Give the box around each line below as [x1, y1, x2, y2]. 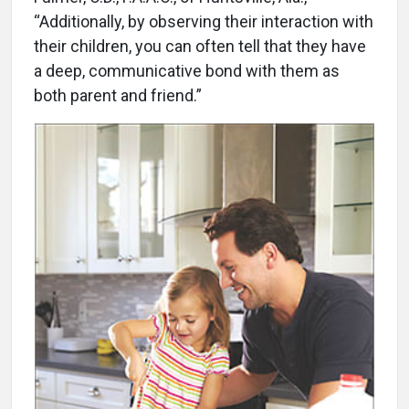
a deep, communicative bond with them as [34, 61, 340, 81]
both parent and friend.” [34, 86, 202, 106]
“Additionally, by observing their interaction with [34, 12, 373, 32]
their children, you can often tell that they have [34, 37, 366, 57]
